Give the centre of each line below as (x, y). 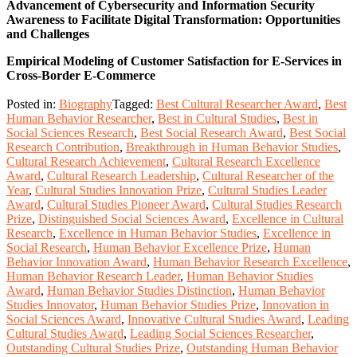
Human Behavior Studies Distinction (139, 291)
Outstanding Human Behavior (262, 348)
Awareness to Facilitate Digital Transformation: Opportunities (173, 19)
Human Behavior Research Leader (93, 277)
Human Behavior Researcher (79, 119)
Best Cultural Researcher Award (237, 104)
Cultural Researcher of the (268, 176)
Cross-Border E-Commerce (81, 75)
